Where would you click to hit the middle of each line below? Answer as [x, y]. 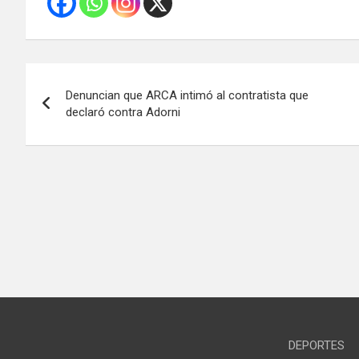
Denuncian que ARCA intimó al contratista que [187, 95]
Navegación [92, 78]
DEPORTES [316, 346]
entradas [75, 144]
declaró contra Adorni [123, 112]
